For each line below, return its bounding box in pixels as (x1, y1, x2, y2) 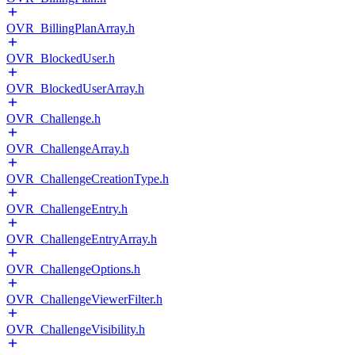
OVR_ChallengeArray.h (6, 142, 129, 155)
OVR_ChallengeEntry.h (6, 202, 128, 216)
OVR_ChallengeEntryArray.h (6, 232, 157, 246)
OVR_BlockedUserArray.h (6, 82, 144, 95)
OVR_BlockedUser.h (6, 52, 115, 65)
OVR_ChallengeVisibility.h (6, 323, 145, 336)
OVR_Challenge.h (6, 112, 101, 125)
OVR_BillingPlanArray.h (6, 21, 135, 35)
